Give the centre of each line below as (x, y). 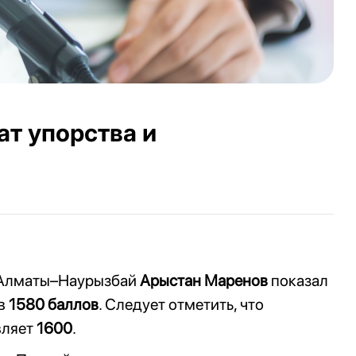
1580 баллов (54, 305)
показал (298, 281)
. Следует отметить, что (181, 305)
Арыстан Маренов (204, 281)
